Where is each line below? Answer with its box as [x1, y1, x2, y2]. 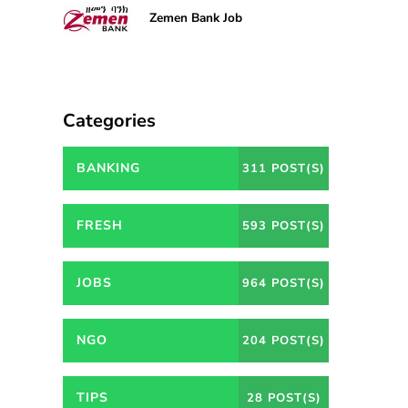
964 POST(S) [242, 275, 325, 292]
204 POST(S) [242, 332, 325, 350]
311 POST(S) [242, 160, 325, 178]
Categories [62, 108, 156, 134]
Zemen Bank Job [148, 9, 242, 27]
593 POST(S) [242, 218, 325, 235]
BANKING [76, 159, 140, 178]
